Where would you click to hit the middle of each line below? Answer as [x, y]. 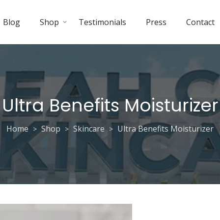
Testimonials [102, 22]
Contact [200, 22]
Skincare [89, 129]
